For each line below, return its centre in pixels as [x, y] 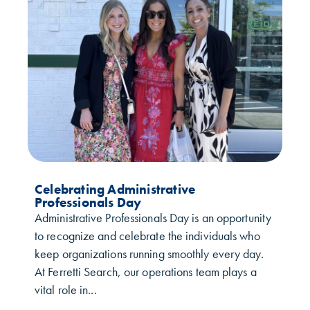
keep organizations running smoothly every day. [149, 254]
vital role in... [66, 290]
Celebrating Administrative [115, 189]
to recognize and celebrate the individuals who [147, 236]
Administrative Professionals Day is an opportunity [153, 218]
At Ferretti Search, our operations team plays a [146, 272]
